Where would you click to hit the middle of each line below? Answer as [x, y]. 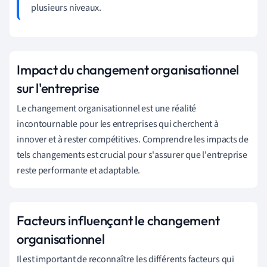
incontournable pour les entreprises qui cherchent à [118, 124]
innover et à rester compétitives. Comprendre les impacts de [133, 139]
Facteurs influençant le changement [118, 220]
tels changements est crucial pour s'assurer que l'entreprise [132, 155]
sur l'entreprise [58, 88]
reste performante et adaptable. [79, 170]
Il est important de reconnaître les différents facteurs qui [126, 259]
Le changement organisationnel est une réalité [107, 108]
